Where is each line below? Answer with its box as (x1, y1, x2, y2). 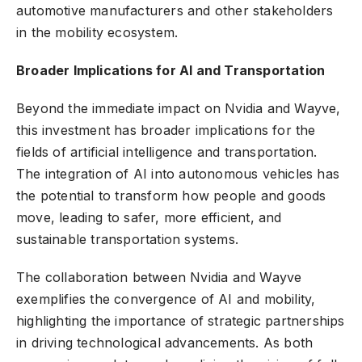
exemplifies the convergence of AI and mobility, (16, 291, 316, 308)
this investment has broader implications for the (16, 122, 316, 139)
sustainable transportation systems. (16, 231, 238, 248)
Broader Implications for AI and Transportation (16, 62, 326, 79)
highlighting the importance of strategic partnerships (16, 313, 345, 330)
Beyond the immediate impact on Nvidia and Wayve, (16, 100, 341, 117)
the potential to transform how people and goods (16, 187, 326, 204)
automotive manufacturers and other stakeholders (16, 2, 334, 19)
